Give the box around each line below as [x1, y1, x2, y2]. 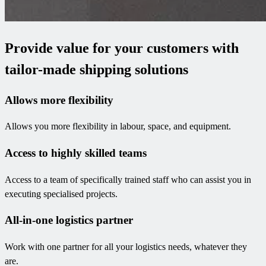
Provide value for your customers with [5, 40, 239, 56]
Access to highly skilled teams [5, 147, 147, 160]
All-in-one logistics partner [5, 214, 133, 227]
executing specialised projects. [5, 188, 118, 199]
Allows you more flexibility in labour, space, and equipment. [5, 121, 231, 132]
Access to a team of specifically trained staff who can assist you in [5, 174, 251, 185]
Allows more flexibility [5, 93, 113, 106]
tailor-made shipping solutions [5, 61, 188, 77]
